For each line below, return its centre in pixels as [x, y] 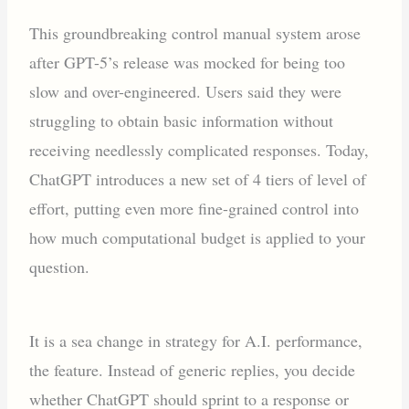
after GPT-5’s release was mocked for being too [188, 62]
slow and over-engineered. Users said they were [186, 91]
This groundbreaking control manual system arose [195, 32]
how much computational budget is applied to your [198, 237]
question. [60, 266]
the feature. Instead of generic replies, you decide [193, 369]
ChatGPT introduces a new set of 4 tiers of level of [198, 178]
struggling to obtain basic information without [182, 120]
